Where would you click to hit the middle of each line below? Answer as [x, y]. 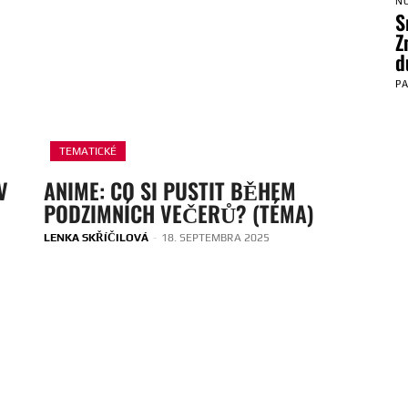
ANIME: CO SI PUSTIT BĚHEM [170, 190]
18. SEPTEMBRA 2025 [215, 237]
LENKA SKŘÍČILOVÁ [96, 237]
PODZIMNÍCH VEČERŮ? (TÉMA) [179, 213]
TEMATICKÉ [88, 151]
